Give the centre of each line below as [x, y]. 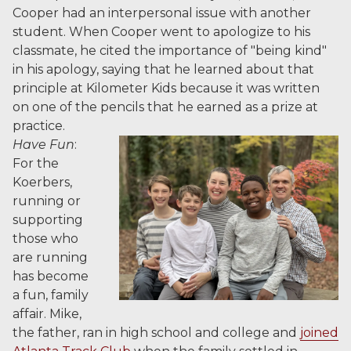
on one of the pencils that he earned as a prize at [165, 107]
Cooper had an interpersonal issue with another [162, 13]
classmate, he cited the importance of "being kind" [170, 51]
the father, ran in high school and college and [156, 333]
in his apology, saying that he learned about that [163, 69]
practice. [39, 126]
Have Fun [43, 145]
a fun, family [51, 295]
